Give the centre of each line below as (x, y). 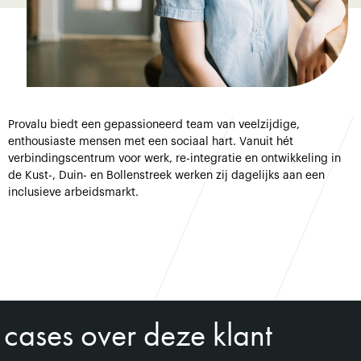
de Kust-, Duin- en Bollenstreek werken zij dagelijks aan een (166, 176)
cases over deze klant (138, 335)
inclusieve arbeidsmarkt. (73, 193)
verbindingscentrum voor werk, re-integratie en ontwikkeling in (174, 159)
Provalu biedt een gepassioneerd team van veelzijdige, (154, 125)
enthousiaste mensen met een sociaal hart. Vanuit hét (151, 142)
